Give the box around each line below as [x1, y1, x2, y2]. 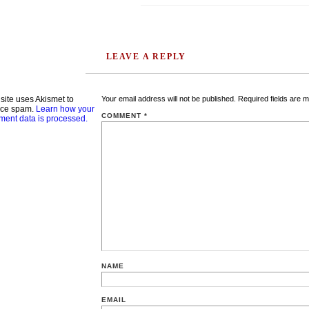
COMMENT [101, 111, 144, 119]
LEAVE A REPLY [106, 51, 187, 61]
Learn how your [35, 103, 94, 114]
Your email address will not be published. [101, 94, 236, 103]
